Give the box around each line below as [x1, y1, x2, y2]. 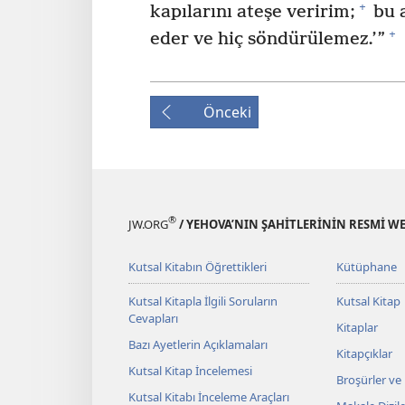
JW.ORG [128, 215, 168, 232]
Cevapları [128, 309, 178, 326]
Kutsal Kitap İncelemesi [128, 362, 252, 379]
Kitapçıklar [335, 344, 392, 362]
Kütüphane [335, 258, 397, 275]
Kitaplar [335, 318, 378, 335]
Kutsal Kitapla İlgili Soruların [128, 292, 278, 309]
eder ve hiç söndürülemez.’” [150, 28, 385, 50]
